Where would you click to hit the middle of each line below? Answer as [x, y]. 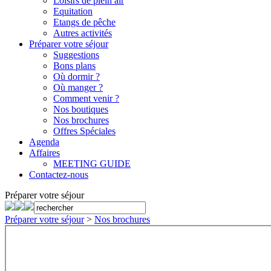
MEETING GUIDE [92, 163]
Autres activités [83, 33]
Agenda [44, 142]
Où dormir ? [77, 76]
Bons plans [74, 65]
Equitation [73, 11]
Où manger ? [78, 87]
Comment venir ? [86, 98]
